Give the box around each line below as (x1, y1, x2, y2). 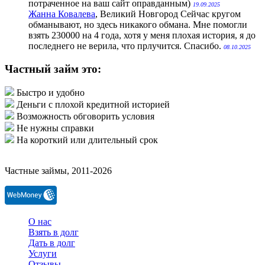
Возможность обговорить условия (17, 111, 154, 122)
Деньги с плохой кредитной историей (17, 99, 170, 110)
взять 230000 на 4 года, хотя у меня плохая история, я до (28, 30, 256, 40)
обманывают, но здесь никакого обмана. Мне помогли (28, 19, 247, 30)
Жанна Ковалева (28, 8, 95, 19)
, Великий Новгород (95, 8, 178, 19)
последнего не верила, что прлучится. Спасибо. (28, 40, 224, 51)
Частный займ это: (5, 62, 101, 75)
